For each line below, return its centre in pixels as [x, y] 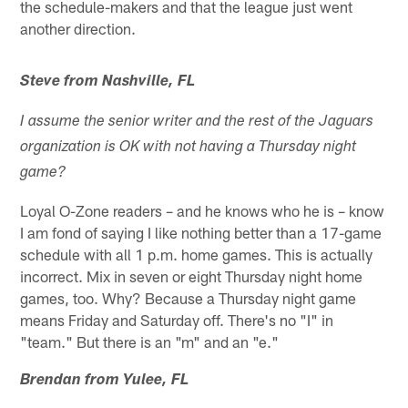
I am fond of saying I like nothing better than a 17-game [201, 232]
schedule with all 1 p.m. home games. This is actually [197, 254]
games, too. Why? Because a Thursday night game [189, 297]
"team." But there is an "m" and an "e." [150, 341]
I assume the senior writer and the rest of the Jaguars [197, 122]
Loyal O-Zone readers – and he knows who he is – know [203, 210]
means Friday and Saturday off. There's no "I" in [177, 319]
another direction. [78, 28]
